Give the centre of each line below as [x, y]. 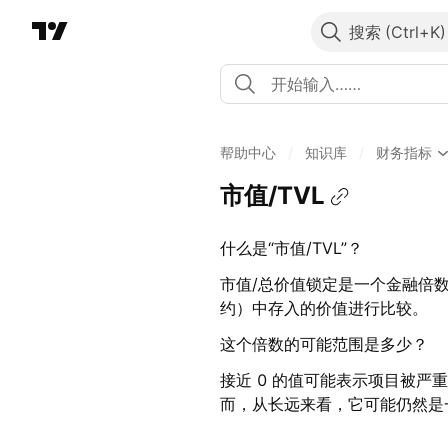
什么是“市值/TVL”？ [291, 248]
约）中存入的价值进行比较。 [324, 308]
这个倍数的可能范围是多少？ [324, 344]
